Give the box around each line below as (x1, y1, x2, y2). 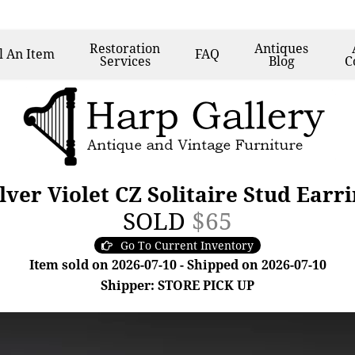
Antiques (254, 40, 309, 57)
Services (99, 52, 151, 70)
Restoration (90, 40, 161, 57)
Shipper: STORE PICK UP (101, 277, 254, 294)
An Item (6, 45, 55, 63)
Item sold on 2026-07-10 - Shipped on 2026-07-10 (29, 256, 326, 273)
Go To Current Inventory (120, 238, 254, 253)
